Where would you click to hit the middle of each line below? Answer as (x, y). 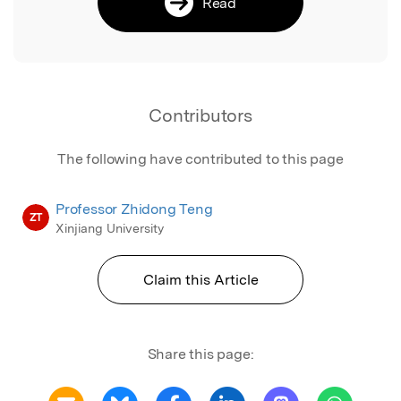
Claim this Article (200, 279)
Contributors (200, 115)
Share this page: (200, 354)
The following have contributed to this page (200, 158)
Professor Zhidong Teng (134, 209)
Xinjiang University (110, 228)
